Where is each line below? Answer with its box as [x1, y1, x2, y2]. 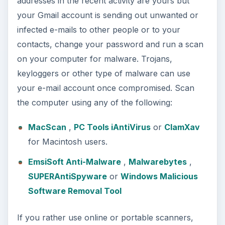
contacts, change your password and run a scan [17, 39, 203, 49]
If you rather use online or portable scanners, [17, 212, 193, 223]
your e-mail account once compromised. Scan [17, 82, 194, 93]
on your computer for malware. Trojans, [17, 53, 172, 64]
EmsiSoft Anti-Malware [28, 157, 121, 167]
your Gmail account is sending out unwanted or [17, 10, 198, 20]
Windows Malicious [120, 171, 198, 182]
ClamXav [164, 122, 200, 132]
